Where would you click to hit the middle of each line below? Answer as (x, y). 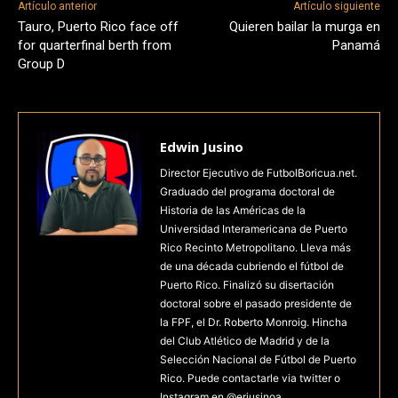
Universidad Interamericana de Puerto (254, 229)
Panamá (356, 45)
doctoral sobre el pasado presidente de (256, 303)
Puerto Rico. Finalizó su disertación (247, 285)
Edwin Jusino (202, 147)
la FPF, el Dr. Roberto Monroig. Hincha (254, 322)
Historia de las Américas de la (233, 210)
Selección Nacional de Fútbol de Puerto (258, 359)
